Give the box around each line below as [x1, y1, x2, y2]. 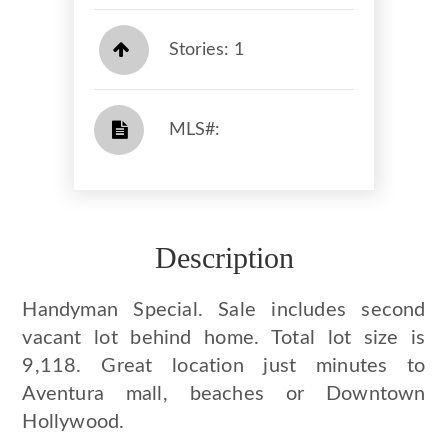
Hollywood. [22, 412, 125, 433]
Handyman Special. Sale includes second [22, 300, 426, 321]
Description [154, 241, 294, 275]
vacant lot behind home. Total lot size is [22, 328, 426, 349]
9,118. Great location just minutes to [22, 356, 426, 377]
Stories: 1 [169, 40, 244, 59]
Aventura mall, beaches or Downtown [22, 384, 426, 405]
